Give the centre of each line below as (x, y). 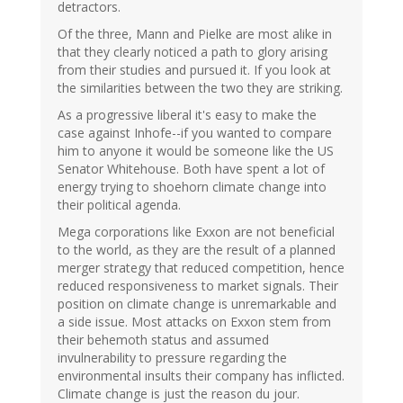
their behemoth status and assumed (163, 340)
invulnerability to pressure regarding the (172, 358)
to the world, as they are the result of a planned (197, 250)
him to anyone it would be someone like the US (196, 151)
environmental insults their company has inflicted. (201, 376)
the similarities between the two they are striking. (200, 88)
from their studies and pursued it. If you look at (194, 70)
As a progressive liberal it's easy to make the (187, 115)
